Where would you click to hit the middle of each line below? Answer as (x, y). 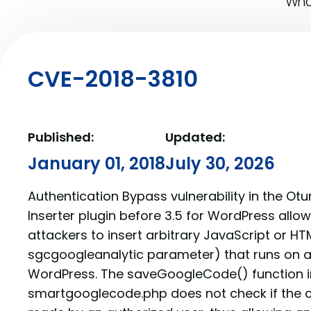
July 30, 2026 (220, 163)
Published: (61, 137)
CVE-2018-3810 (113, 79)
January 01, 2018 (96, 163)
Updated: (195, 137)
